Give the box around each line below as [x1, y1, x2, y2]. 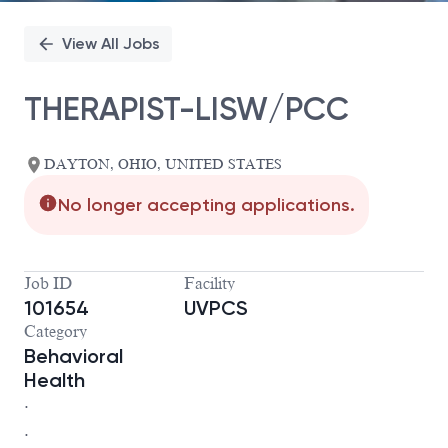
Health [24, 368, 85, 393]
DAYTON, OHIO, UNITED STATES [44, 157, 282, 173]
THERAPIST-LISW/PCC [24, 89, 349, 128]
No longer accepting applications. [58, 194, 355, 217]
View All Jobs [62, 34, 160, 53]
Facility [184, 275, 235, 294]
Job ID [24, 275, 72, 294]
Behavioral [24, 344, 123, 369]
